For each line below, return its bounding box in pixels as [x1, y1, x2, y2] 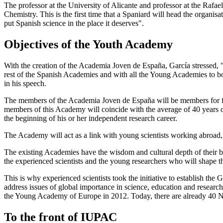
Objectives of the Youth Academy [4, 38, 173, 51]
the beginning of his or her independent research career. [4, 114, 177, 123]
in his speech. [4, 79, 46, 88]
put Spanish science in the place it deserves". [4, 19, 144, 28]
